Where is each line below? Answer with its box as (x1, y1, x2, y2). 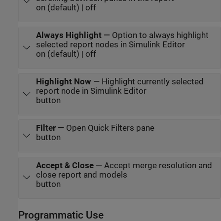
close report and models (36, 170, 127, 180)
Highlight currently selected (101, 77, 204, 87)
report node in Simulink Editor (36, 86, 147, 96)
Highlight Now (36, 77, 91, 87)
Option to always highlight (111, 31, 209, 40)
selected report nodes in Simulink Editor (36, 40, 185, 50)
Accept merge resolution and (104, 160, 212, 170)
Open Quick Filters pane (66, 123, 154, 133)
